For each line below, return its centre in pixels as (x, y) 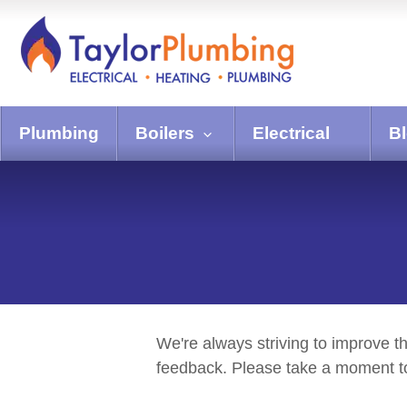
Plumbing (59, 133)
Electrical (291, 133)
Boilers (165, 133)
